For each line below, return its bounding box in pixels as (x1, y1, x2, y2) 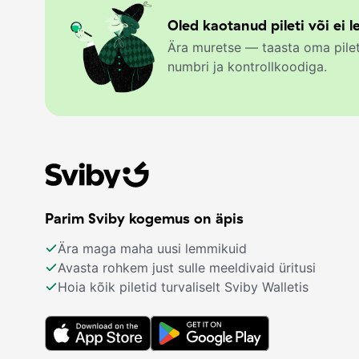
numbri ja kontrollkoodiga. (167, 58, 327, 75)
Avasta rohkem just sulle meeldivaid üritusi (58, 260, 316, 276)
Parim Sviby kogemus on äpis (45, 209, 244, 228)
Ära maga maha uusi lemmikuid (58, 240, 247, 257)
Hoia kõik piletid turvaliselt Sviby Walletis (58, 279, 309, 296)
